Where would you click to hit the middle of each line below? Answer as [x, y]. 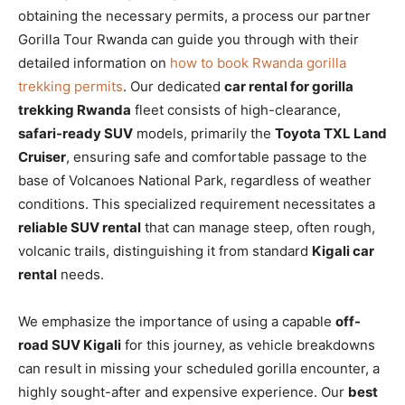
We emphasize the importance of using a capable [177, 321]
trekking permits [71, 86]
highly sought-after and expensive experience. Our [183, 391]
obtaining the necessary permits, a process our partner [194, 15]
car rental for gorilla [289, 86]
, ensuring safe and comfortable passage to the [217, 156]
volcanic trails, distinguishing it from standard [165, 250]
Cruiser [42, 156]
